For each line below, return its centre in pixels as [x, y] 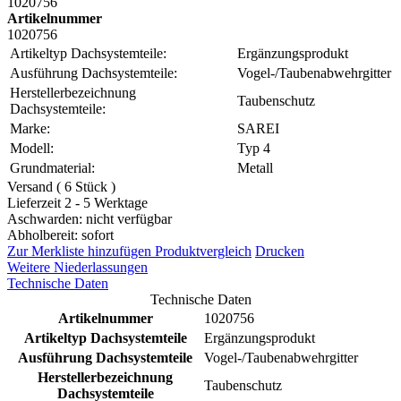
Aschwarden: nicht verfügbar [90, 218]
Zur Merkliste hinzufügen [79, 251]
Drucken [280, 251]
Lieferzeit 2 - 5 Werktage [77, 202]
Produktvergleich [203, 251]
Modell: [32, 148]
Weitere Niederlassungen [77, 267]
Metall [255, 167]
